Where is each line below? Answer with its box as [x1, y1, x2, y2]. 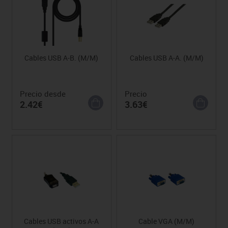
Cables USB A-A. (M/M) [129, 52, 204, 63]
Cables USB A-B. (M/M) [24, 52, 99, 63]
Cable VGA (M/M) [138, 216, 195, 226]
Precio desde [19, 88, 66, 99]
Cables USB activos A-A [24, 216, 99, 226]
